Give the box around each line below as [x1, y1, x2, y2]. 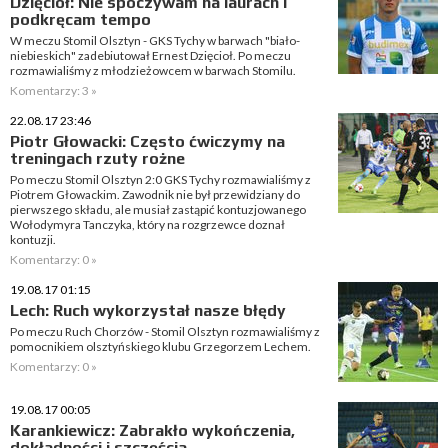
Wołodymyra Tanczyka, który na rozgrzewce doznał [10, 217, 285, 232]
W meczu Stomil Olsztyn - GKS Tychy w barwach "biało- [10, 33, 300, 48]
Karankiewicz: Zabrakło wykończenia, [10, 421, 295, 440]
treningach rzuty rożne [10, 149, 185, 168]
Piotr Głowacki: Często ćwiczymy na [10, 132, 285, 151]
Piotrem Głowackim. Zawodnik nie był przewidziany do [10, 187, 300, 202]
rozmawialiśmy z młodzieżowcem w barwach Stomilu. [10, 63, 296, 78]
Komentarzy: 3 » [10, 83, 97, 98]
